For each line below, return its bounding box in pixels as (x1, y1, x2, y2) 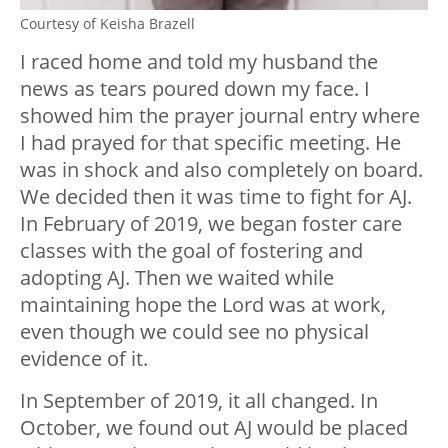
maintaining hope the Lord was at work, (20, 290, 386, 318)
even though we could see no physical (20, 317, 369, 345)
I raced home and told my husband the (20, 47, 378, 75)
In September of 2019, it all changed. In (20, 386, 378, 414)
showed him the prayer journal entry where (20, 101, 420, 129)
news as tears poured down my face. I (20, 74, 370, 102)
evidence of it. (20, 344, 148, 372)
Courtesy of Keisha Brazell (20, 13, 195, 33)
